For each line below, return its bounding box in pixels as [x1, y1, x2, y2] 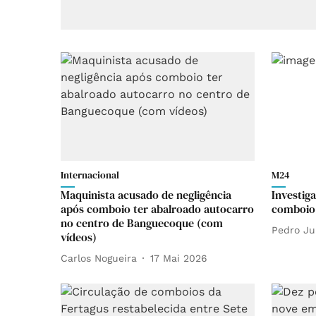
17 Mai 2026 [150, 252, 207, 264]
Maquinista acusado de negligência [61, 187, 231, 203]
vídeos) [61, 229, 97, 245]
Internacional [61, 168, 119, 183]
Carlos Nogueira [61, 252, 137, 264]
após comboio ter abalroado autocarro [61, 201, 254, 217]
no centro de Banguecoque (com [61, 215, 223, 231]
